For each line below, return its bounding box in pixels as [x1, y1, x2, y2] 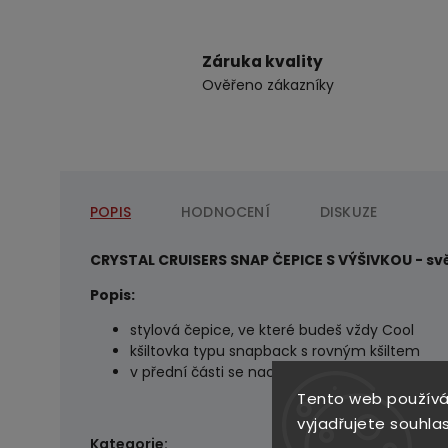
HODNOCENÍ [181, 201, 270, 222]
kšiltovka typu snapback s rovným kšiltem [130, 340, 420, 361]
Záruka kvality [201, 50, 323, 72]
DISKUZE [319, 201, 378, 222]
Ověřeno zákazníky [201, 74, 334, 95]
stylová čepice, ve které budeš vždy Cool [130, 319, 414, 340]
